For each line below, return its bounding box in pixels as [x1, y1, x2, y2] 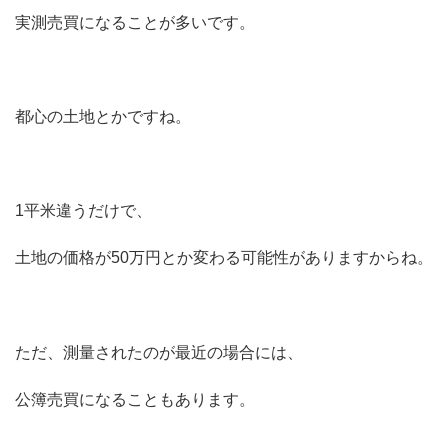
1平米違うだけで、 [15, 202, 152, 220]
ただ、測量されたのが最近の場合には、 [15, 343, 303, 361]
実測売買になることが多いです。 [15, 13, 255, 31]
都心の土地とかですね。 [15, 107, 191, 125]
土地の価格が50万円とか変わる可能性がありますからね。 [15, 249, 433, 267]
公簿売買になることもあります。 [15, 391, 255, 409]
